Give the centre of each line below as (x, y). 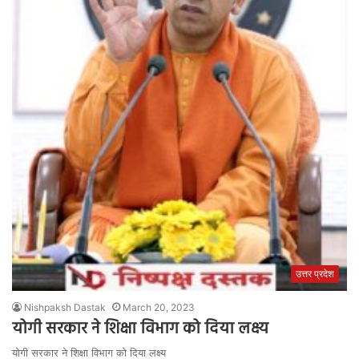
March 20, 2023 (159, 308)
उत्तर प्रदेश (315, 274)
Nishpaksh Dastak (65, 308)
